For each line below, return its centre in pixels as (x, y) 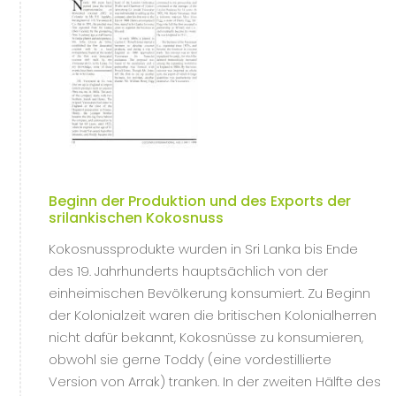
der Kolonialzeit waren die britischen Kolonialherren (213, 315)
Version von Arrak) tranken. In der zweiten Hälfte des (215, 381)
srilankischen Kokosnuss (136, 218)
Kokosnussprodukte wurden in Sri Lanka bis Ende (203, 249)
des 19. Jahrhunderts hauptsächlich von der (188, 271)
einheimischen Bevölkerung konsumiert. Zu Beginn (209, 293)
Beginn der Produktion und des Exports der (200, 201)
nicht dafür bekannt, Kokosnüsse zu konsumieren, (206, 337)
